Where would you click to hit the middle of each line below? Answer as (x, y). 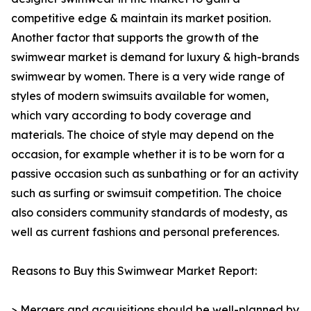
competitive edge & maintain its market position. (141, 18)
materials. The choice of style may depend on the (143, 135)
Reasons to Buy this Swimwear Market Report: (134, 271)
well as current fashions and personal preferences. (145, 232)
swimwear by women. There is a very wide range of (148, 77)
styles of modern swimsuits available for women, (140, 96)
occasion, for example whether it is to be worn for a (148, 154)
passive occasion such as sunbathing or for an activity (155, 174)
